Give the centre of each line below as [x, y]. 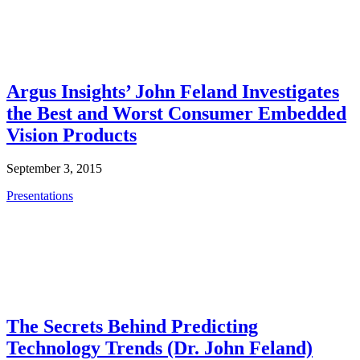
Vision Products [72, 135]
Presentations [40, 196]
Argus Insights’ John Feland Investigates [173, 91]
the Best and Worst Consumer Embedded [176, 113]
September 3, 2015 [54, 169]
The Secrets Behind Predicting [132, 327]
